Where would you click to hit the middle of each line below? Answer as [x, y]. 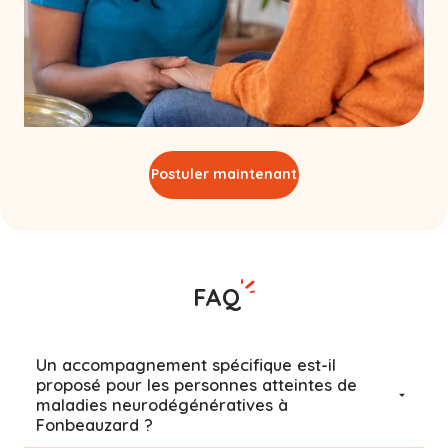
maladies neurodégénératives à [162, 404]
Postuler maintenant [224, 174]
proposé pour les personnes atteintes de [196, 384]
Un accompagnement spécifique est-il [186, 364]
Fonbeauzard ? [94, 424]
